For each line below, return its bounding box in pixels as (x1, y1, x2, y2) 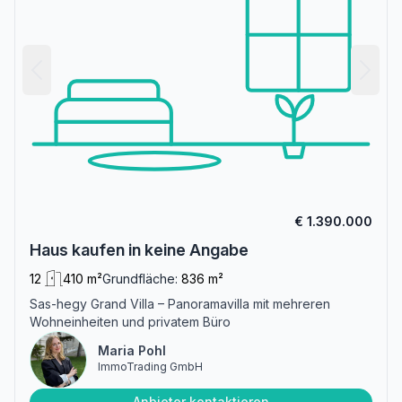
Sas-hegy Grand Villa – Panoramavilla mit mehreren (30, 295, 330, 311)
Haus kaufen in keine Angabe (30, 240, 249, 259)
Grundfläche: (102, 270, 178, 286)
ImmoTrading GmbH (98, 359, 203, 373)
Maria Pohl (98, 342, 166, 358)
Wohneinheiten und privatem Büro (30, 313, 231, 329)
